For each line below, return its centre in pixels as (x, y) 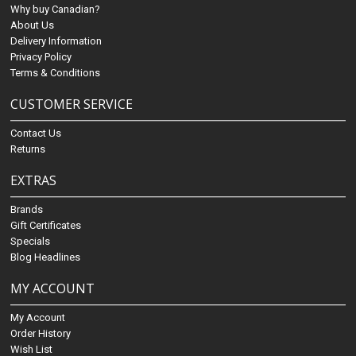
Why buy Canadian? (56, 9)
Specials (31, 241)
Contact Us (36, 133)
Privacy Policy (41, 57)
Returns (28, 149)
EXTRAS (34, 180)
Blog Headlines (46, 257)
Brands (27, 209)
